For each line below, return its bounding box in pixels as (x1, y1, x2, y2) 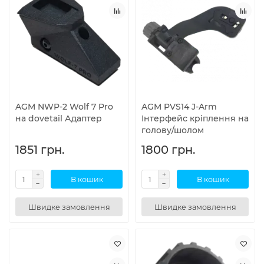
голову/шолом (141, 125, 204, 136)
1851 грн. (15, 143, 64, 157)
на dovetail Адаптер (15, 113, 102, 124)
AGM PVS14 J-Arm (141, 101, 217, 113)
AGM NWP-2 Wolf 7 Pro (15, 101, 113, 113)
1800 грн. (141, 143, 195, 157)
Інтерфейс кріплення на (141, 113, 249, 124)
